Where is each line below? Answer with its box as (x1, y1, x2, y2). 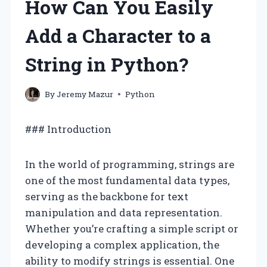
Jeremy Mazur (57, 88, 114, 100)
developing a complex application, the (25, 237, 219, 252)
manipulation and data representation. (25, 205, 222, 219)
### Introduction (25, 122, 111, 136)
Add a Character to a (25, 23, 211, 48)
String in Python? (25, 51, 188, 77)
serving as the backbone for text (25, 189, 188, 203)
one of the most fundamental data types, (25, 173, 229, 187)
